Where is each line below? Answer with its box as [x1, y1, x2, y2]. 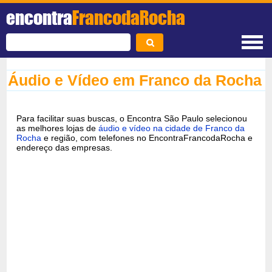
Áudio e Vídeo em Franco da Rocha [8, 72, 262, 89]
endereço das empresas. [16, 142, 113, 152]
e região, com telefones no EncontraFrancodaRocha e [41, 132, 253, 143]
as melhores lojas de [16, 123, 99, 133]
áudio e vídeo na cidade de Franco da [98, 123, 245, 133]
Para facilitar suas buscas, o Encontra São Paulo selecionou [16, 113, 248, 123]
